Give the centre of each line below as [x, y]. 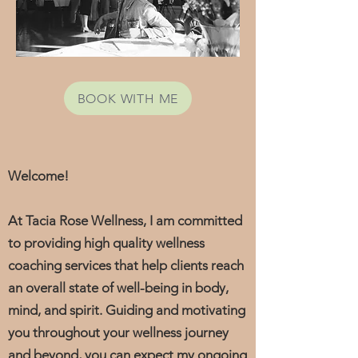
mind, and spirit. [57, 310]
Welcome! [40, 176]
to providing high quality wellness [106, 243]
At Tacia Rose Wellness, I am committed [125, 221]
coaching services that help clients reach [126, 265]
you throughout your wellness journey [118, 332]
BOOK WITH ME [128, 98]
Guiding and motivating [175, 310]
